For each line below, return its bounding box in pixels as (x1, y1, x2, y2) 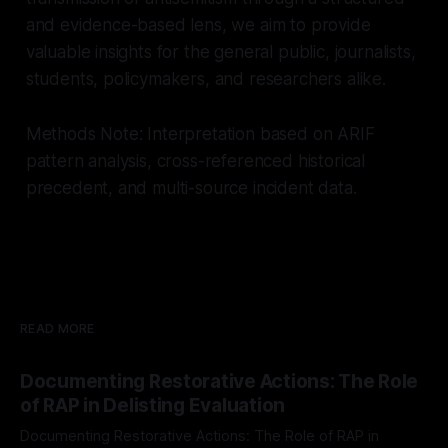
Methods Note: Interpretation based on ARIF (25, 123, 375, 144)
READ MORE (20, 320, 95, 336)
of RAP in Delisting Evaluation (20, 393, 286, 417)
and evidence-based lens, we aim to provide (25, 14, 371, 35)
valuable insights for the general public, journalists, (25, 41, 416, 62)
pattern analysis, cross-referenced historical (25, 150, 366, 171)
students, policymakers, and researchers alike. (25, 68, 386, 89)
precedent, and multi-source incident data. (25, 177, 357, 198)
